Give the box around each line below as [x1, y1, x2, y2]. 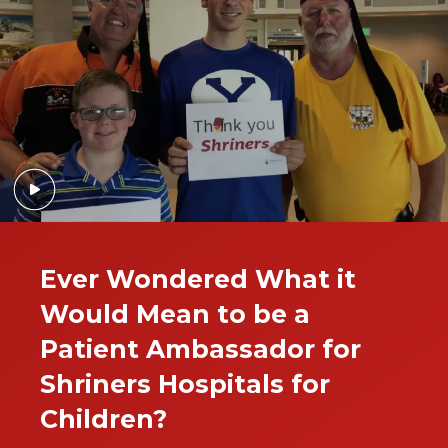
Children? [40, 404, 167, 435]
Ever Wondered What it [40, 264, 356, 295]
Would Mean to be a [40, 299, 310, 330]
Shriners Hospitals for [40, 369, 330, 400]
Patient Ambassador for [40, 334, 361, 365]
